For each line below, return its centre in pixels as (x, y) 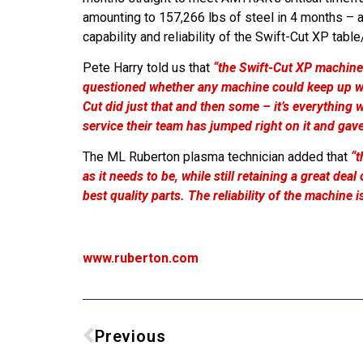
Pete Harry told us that (146, 67)
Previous (130, 336)
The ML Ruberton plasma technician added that (215, 157)
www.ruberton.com (141, 258)
